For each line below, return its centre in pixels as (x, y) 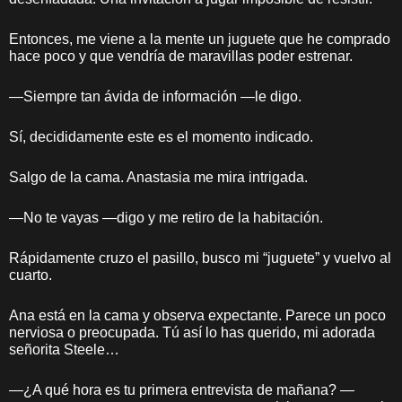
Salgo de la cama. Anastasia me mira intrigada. (158, 177)
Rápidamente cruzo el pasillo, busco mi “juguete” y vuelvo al (200, 258)
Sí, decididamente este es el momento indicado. (161, 137)
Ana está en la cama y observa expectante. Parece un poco (197, 315)
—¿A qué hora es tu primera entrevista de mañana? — (182, 390)
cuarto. (31, 275)
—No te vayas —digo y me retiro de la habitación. (166, 218)
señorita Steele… (64, 350)
